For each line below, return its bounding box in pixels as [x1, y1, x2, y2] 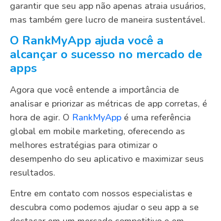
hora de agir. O [10, 111, 72, 124]
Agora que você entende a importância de [10, 84, 179, 96]
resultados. [10, 167, 55, 179]
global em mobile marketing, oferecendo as [10, 125, 185, 138]
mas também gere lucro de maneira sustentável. [10, 13, 205, 26]
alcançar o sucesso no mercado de [10, 46, 202, 63]
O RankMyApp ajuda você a [10, 33, 163, 49]
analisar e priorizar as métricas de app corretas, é [10, 98, 207, 110]
